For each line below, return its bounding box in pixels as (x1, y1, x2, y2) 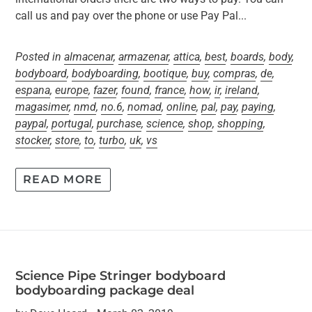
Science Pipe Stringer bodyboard (15, 268, 226, 283)
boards (231, 49, 264, 63)
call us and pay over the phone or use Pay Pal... (15, 8, 247, 22)
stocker (15, 133, 50, 147)
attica (173, 49, 200, 63)
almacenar (64, 49, 114, 63)
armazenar (118, 49, 169, 63)
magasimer (15, 100, 69, 114)
